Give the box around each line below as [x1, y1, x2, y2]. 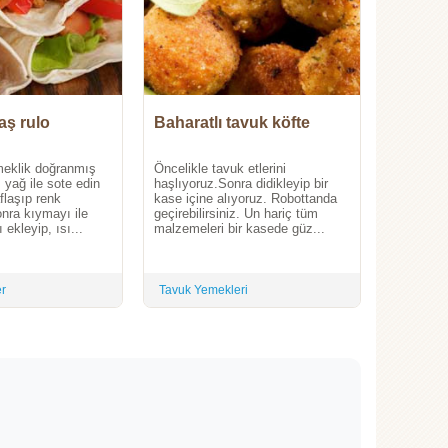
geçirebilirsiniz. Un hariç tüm [154, 206, 318, 222]
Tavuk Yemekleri [159, 283, 248, 298]
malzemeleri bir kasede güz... [154, 221, 325, 237]
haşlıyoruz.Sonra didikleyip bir [154, 176, 328, 192]
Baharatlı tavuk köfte [154, 114, 310, 132]
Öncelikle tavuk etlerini [154, 161, 286, 177]
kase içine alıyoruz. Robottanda [154, 191, 337, 207]
